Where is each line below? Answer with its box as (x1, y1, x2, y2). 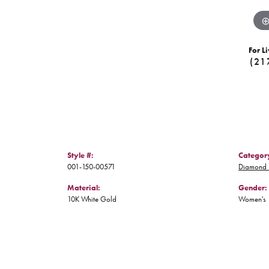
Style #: (67, 150, 94, 161)
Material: (67, 183, 100, 193)
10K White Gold (67, 194, 116, 205)
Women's (238, 194, 266, 205)
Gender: (238, 183, 267, 193)
